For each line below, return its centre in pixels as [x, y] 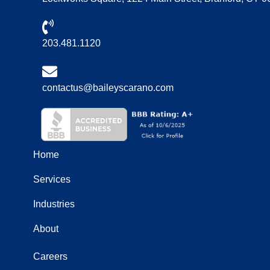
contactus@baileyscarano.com [108, 87]
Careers [50, 256]
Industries [54, 204]
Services [52, 179]
